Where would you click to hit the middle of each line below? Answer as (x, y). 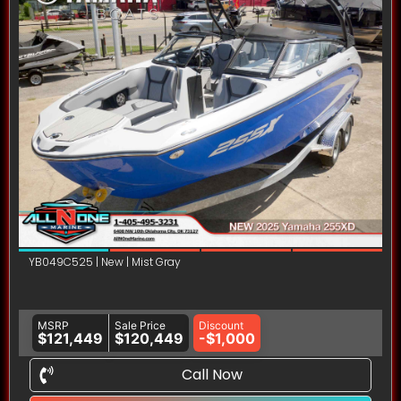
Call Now (212, 375)
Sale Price (140, 326)
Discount (221, 326)
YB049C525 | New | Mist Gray (105, 262)
